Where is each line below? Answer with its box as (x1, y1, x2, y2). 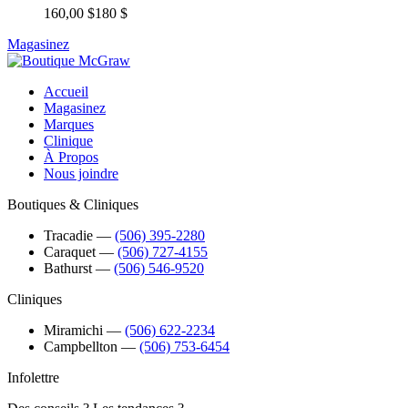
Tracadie (44, 227, 93, 243)
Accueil (44, 83, 88, 99)
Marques (44, 116, 94, 132)
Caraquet (44, 243, 96, 260)
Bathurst (44, 260, 92, 276)
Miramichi (44, 321, 103, 338)
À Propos (44, 148, 98, 165)
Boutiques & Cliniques (7, 196, 138, 212)
